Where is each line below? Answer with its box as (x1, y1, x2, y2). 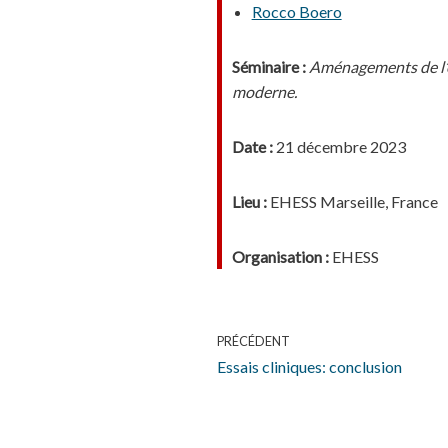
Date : (231, 137, 273, 156)
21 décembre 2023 (272, 137, 406, 156)
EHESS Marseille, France (266, 192, 438, 211)
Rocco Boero (251, 2, 342, 21)
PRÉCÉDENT (216, 333, 290, 349)
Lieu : (231, 192, 267, 211)
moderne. (231, 82, 297, 101)
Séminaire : (231, 57, 306, 76)
